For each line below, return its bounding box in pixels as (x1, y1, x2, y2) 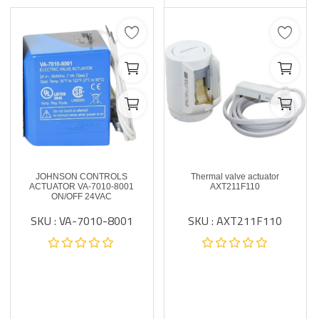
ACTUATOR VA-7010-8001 (29, 182, 135, 192)
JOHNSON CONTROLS (36, 172, 128, 182)
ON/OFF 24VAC (51, 192, 113, 202)
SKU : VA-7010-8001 (30, 210, 133, 231)
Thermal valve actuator (191, 172, 280, 182)
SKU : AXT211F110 (188, 210, 283, 231)
